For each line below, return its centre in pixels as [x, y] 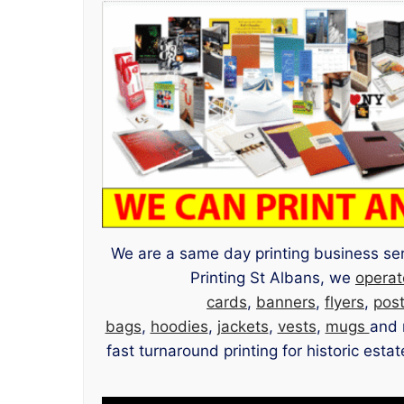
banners [286, 303]
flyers [344, 303]
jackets [243, 327]
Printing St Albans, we [273, 278]
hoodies [179, 327]
